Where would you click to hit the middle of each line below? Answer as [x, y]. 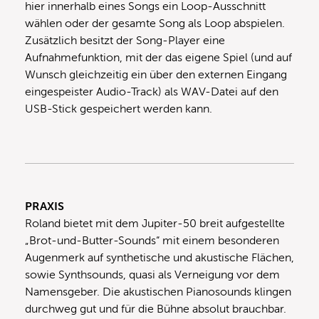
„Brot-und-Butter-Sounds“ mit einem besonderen [152, 240]
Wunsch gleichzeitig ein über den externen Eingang [156, 74]
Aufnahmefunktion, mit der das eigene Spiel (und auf [158, 57]
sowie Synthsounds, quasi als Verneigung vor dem [152, 274]
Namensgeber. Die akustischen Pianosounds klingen [158, 292]
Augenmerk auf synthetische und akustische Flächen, [159, 257]
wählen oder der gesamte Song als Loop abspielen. [155, 23]
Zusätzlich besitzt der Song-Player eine [125, 40]
